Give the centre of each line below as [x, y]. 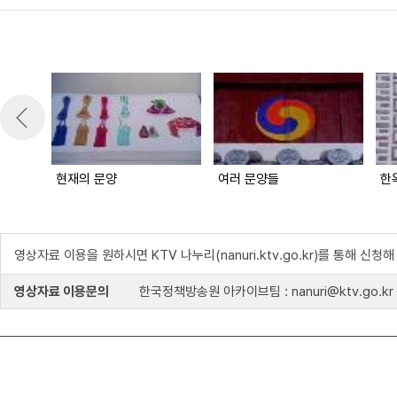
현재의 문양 [86, 179]
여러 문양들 [249, 179]
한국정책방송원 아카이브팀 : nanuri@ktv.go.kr [265, 292]
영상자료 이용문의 [62, 292]
